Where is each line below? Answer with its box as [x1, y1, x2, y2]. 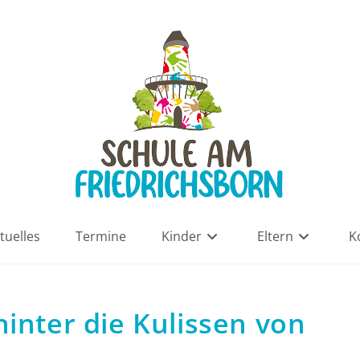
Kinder [162, 227, 202, 245]
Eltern [257, 227, 293, 245]
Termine [76, 227, 126, 245]
